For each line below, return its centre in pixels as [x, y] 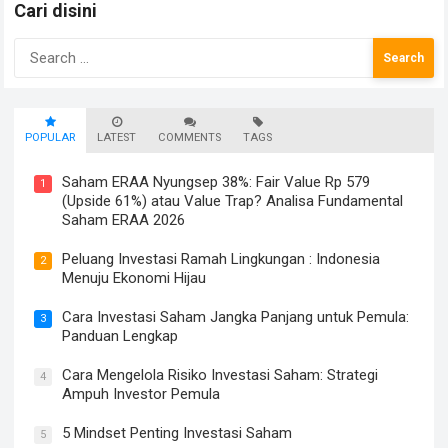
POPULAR [50, 138]
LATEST [117, 138]
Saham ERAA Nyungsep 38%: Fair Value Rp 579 [216, 182]
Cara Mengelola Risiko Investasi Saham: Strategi [220, 375]
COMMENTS [190, 138]
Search [37, 48]
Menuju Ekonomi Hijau [134, 278]
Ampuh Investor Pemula [141, 394]
